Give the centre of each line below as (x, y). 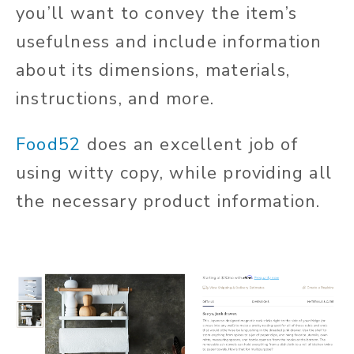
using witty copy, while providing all (174, 173)
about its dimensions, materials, (153, 71)
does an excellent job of (189, 145)
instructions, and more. (115, 99)
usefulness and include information (169, 42)
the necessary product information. (168, 202)
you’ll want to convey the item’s (157, 14)
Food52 (49, 145)
